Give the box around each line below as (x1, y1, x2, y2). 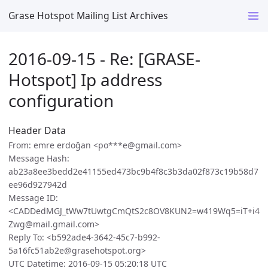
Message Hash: (8, 153, 69, 165)
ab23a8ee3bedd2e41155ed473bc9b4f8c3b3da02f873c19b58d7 (8, 166, 258, 178)
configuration (8, 89, 114, 112)
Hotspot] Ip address (8, 68, 162, 91)
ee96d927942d (8, 179, 67, 191)
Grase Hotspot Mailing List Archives (8, 8, 168, 22)
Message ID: (8, 192, 58, 204)
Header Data (8, 124, 66, 138)
